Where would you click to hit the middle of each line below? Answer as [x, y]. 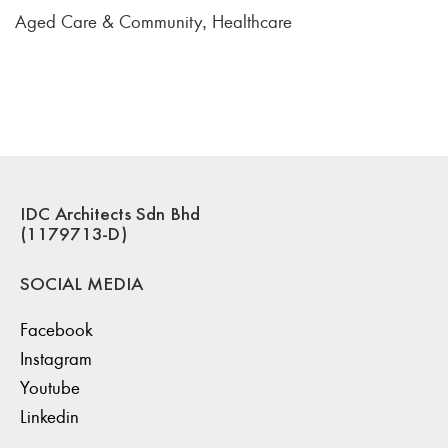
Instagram [56, 358]
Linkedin [49, 416]
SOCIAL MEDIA [81, 285]
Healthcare [252, 21]
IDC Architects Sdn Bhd [110, 215]
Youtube [50, 387]
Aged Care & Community [108, 21]
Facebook [56, 329]
